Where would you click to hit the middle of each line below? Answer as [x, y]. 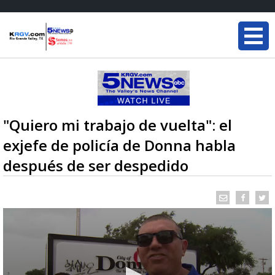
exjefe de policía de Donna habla [119, 145]
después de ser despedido [96, 165]
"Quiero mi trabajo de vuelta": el [118, 125]
